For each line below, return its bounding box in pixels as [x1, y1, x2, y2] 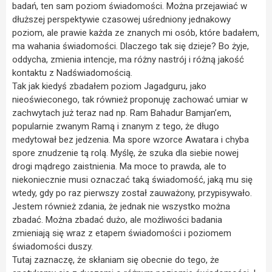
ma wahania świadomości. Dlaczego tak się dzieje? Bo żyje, [12, 40, 249, 52]
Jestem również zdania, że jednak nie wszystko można [12, 200, 230, 212]
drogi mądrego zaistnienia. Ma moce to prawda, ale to [12, 160, 226, 172]
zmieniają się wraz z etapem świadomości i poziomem [12, 227, 231, 239]
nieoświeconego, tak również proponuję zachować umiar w [12, 93, 248, 105]
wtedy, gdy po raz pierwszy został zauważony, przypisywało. [12, 187, 252, 199]
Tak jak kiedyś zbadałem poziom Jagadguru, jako [12, 80, 206, 92]
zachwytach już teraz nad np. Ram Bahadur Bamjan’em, [12, 107, 231, 118]
